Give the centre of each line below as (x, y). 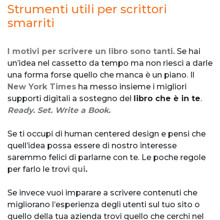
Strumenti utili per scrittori (87, 9)
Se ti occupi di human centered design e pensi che (107, 134)
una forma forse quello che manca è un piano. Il (101, 75)
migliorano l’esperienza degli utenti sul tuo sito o (104, 204)
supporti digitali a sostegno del (70, 98)
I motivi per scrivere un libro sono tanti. (91, 51)
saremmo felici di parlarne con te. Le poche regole (107, 157)
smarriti (31, 23)
